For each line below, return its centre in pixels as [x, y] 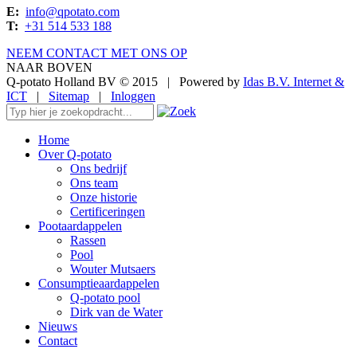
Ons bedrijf [98, 168]
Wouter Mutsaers [113, 269]
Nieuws [58, 326]
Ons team [94, 182]
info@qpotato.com [73, 11]
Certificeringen [108, 211]
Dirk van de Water [116, 312]
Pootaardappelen [80, 226]
